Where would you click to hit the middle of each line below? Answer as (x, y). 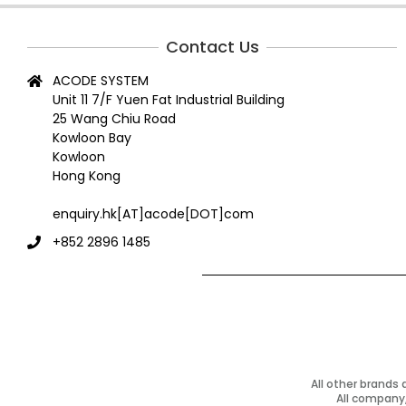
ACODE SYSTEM (101, 81)
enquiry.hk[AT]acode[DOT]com (153, 214)
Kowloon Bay (92, 138)
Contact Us (212, 47)
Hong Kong (87, 176)
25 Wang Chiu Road (114, 119)
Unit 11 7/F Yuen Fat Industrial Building (169, 100)
